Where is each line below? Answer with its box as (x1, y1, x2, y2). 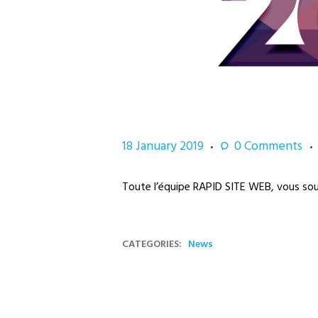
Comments (241, 136, 303, 158)
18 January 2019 (122, 136, 204, 158)
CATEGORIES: (122, 236, 182, 253)
